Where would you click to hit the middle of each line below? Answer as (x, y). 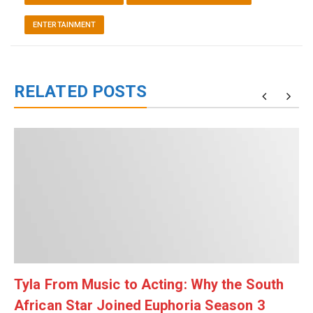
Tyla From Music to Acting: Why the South (149, 284)
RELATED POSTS (81, 91)
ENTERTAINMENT (65, 24)
